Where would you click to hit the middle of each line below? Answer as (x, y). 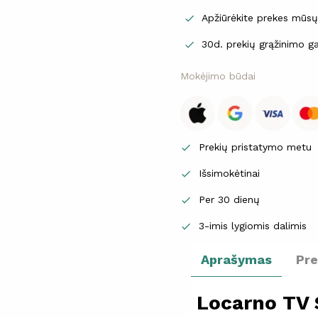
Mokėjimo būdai (218, 76)
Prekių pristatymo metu (255, 147)
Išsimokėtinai (229, 173)
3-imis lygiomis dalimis (253, 225)
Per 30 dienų (229, 199)
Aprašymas (241, 259)
